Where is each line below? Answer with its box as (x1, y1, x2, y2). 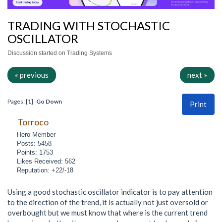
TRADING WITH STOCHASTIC (7, 18, 170, 33)
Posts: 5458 (17, 139, 52, 147)
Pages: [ (7, 98, 28, 106)
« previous (15, 70, 49, 80)
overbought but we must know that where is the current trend (7, 208, 208, 217)
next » (187, 70, 207, 80)
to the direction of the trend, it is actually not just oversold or (7, 197, 208, 207)
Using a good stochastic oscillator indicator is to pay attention (7, 187, 213, 196)
